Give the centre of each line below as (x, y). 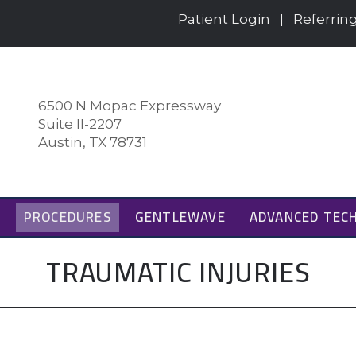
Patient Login (224, 19)
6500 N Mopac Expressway (130, 105)
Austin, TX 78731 (93, 142)
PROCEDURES (67, 217)
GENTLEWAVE (180, 217)
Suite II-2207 (80, 124)
